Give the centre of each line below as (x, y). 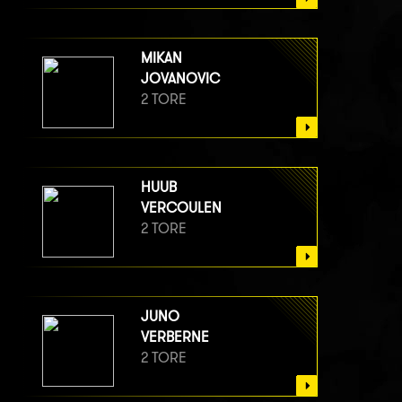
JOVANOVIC (180, 79)
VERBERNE (175, 337)
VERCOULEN (181, 208)
